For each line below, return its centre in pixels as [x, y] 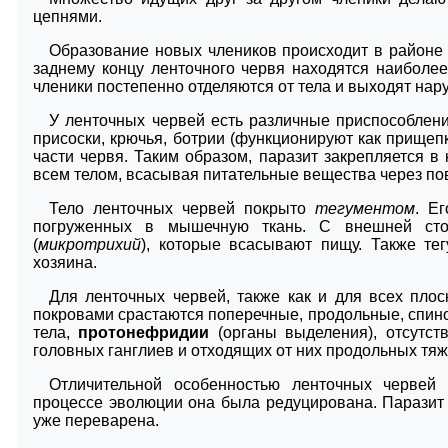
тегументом [364, 208]
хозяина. [65, 262]
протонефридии [144, 332]
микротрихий [89, 244]
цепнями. [67, 16]
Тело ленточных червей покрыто [182, 208]
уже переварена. [96, 420]
